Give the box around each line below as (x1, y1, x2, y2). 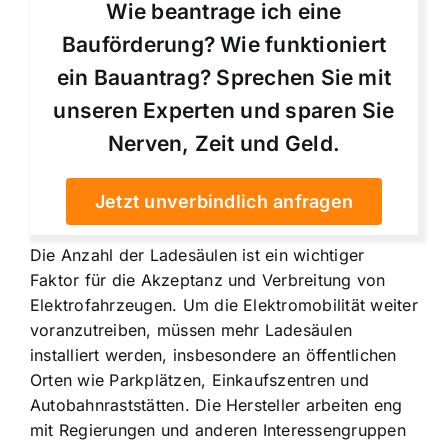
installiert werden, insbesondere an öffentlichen (30, 344, 397, 365)
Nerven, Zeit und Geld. (107, 130, 341, 156)
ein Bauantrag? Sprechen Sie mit (56, 64, 392, 90)
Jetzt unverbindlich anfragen (94, 190, 354, 212)
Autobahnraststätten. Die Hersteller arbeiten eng (30, 394, 403, 415)
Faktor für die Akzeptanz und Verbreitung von (30, 269, 386, 290)
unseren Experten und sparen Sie (53, 97, 395, 123)
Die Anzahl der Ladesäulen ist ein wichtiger (30, 244, 365, 265)
